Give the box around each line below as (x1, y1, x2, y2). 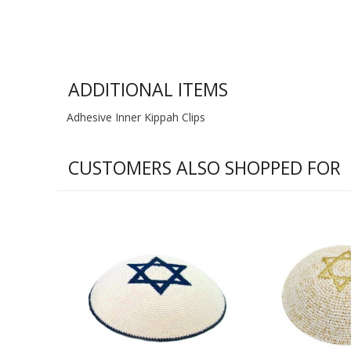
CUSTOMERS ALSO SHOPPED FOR (68, 155, 341, 181)
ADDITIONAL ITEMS (68, 77, 228, 103)
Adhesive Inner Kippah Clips (67, 110, 206, 125)
